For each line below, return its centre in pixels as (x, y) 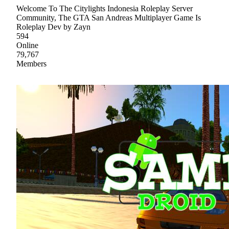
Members (31, 64)
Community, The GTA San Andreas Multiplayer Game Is (109, 18)
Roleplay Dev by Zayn (53, 27)
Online (27, 45)
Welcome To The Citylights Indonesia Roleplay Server (105, 9)
